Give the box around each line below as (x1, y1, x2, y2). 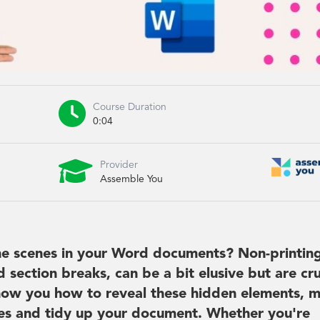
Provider (100, 159, 138, 170)
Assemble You (100, 174, 163, 184)
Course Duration (93, 101, 166, 112)
